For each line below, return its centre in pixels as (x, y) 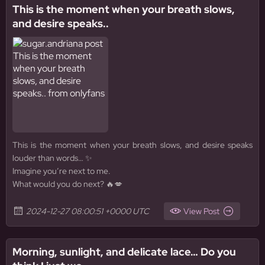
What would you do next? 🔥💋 (67, 184)
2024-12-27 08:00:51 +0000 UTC (88, 211)
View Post (201, 211)
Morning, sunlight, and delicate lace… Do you (124, 252)
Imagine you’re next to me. (62, 171)
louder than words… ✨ (52, 158)
